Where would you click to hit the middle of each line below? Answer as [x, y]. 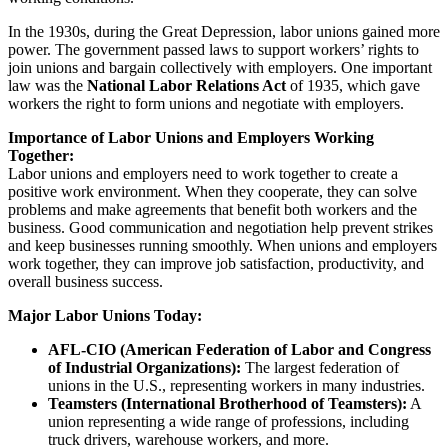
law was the [47, 86]
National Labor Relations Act [186, 86]
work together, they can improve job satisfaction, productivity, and [216, 264]
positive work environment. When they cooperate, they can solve [212, 192]
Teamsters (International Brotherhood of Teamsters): [227, 404]
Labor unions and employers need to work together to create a [203, 174]
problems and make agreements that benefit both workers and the [212, 210]
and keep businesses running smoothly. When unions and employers [222, 246]
